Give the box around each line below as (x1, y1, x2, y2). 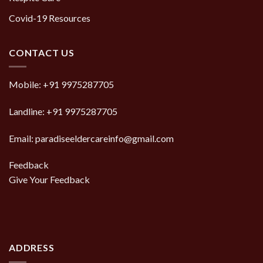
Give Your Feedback (9, 174, 90, 186)
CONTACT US (9, 46, 75, 58)
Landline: (9, 105, 46, 117)
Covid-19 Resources (9, 12, 90, 23)
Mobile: (9, 79, 43, 90)
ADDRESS (9, 242, 55, 254)
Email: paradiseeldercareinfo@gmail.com (9, 132, 174, 144)
